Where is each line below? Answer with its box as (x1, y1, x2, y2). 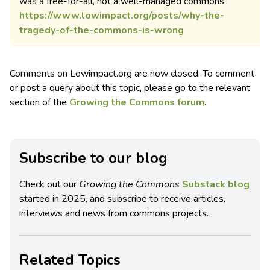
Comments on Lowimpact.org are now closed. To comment (10, 67, 254, 81)
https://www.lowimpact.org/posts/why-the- (19, 9, 224, 23)
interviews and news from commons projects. (19, 207, 209, 221)
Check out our (19, 178, 79, 192)
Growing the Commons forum (69, 96, 204, 110)
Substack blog (182, 178, 250, 192)
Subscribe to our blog (19, 148, 168, 168)
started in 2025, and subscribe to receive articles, (19, 192, 225, 206)
